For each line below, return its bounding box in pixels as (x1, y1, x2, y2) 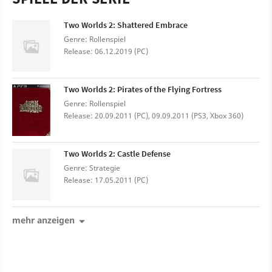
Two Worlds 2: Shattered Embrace (64, 19, 188, 30)
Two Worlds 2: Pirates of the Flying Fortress (64, 84, 222, 95)
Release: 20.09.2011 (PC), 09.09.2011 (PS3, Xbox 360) (64, 110, 243, 121)
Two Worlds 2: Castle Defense (64, 148, 171, 159)
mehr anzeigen (12, 214, 75, 226)
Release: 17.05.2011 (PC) (64, 175, 148, 185)
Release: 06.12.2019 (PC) (64, 46, 148, 56)
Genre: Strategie (64, 163, 120, 173)
